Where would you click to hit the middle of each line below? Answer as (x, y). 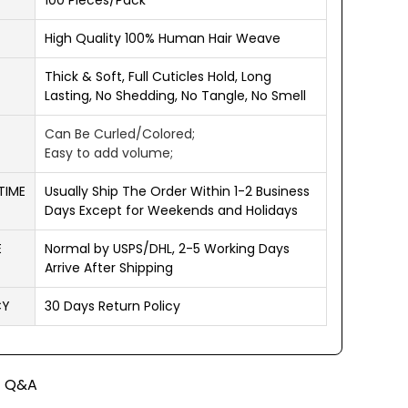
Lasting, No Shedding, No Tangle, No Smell (175, 96)
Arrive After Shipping (109, 268)
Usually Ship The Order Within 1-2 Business (177, 191)
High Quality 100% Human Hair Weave (163, 38)
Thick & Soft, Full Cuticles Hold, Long (158, 76)
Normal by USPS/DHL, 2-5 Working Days (167, 249)
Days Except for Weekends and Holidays (171, 210)
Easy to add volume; (111, 153)
